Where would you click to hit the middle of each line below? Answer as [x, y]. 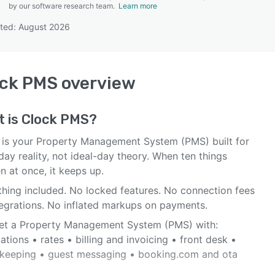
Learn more [138, 6]
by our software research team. [64, 6]
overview [97, 83]
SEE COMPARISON [134, 61]
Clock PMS [55, 119]
